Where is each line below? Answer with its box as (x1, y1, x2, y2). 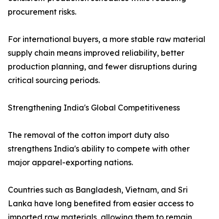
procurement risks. (8, 7, 76, 17)
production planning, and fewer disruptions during (8, 62, 197, 72)
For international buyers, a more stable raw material (8, 34, 205, 44)
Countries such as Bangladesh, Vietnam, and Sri (8, 185, 188, 195)
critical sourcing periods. (8, 75, 100, 86)
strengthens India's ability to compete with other (8, 144, 190, 154)
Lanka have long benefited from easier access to (8, 198, 194, 209)
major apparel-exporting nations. (8, 157, 133, 168)
